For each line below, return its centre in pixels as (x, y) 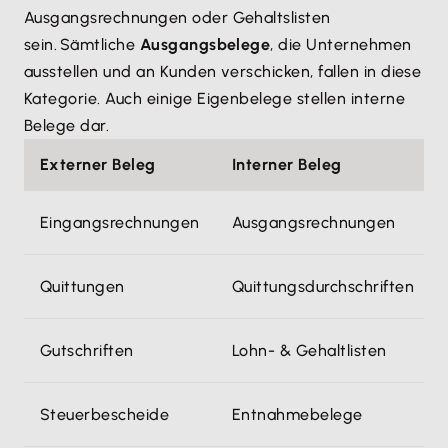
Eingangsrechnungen (120, 222)
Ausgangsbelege (205, 44)
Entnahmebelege (297, 414)
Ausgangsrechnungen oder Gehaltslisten (177, 17)
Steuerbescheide (105, 414)
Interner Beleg (287, 164)
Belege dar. (67, 125)
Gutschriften (87, 350)
